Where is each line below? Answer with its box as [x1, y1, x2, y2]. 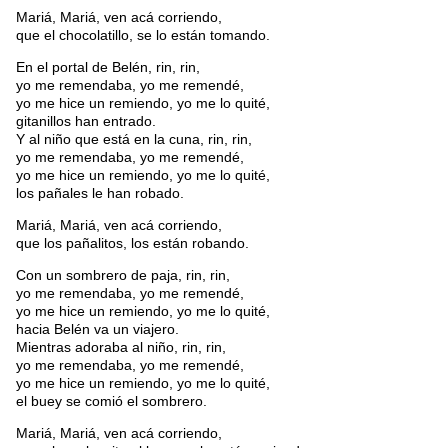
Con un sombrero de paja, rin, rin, [16, 267, 230, 283]
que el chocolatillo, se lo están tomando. [16, 27, 270, 43]
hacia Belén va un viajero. [16, 321, 179, 337]
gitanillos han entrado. [16, 113, 156, 129]
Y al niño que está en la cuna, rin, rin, [16, 131, 252, 147]
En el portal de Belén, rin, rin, [16, 59, 200, 75]
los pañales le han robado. [16, 185, 184, 201]
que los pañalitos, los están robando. [16, 235, 249, 251]
